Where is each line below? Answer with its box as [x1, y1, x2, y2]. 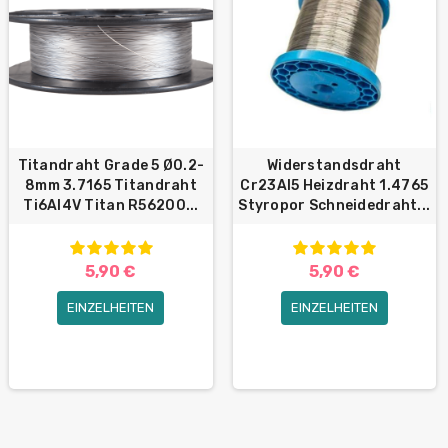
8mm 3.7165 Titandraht [25, 177, 197, 195]
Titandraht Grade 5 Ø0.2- [17, 157, 205, 175]
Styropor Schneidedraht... [238, 197, 431, 215]
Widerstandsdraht [267, 157, 402, 175]
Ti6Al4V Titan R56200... [23, 197, 199, 215]
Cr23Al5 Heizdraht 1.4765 [240, 177, 429, 195]
